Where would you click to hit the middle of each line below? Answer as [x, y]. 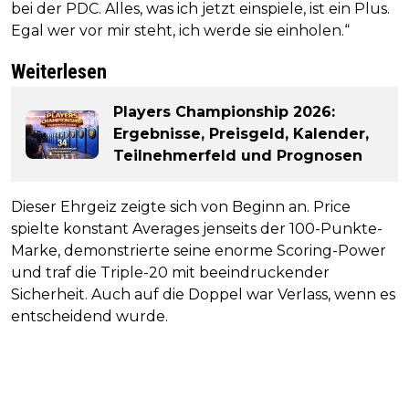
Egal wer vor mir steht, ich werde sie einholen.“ [180, 31]
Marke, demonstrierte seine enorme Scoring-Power [199, 251]
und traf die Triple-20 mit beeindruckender [170, 273]
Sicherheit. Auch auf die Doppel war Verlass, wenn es [203, 295]
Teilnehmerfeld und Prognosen [238, 156]
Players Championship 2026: [224, 112]
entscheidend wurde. [89, 317]
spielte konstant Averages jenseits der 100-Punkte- [197, 229]
